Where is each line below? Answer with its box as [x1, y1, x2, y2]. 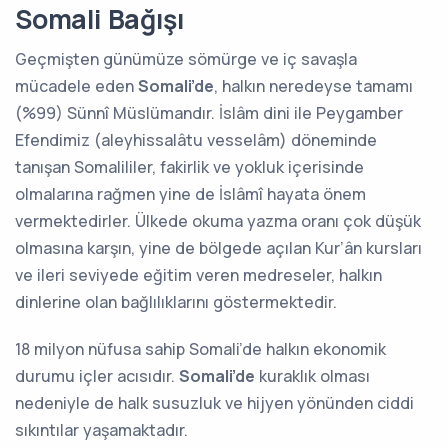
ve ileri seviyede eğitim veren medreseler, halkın [15, 264, 382, 286]
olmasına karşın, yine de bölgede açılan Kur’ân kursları [15, 237, 422, 259]
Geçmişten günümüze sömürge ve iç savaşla [15, 48, 357, 70]
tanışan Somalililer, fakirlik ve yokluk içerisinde [15, 156, 364, 178]
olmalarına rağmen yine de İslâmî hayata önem [15, 183, 366, 205]
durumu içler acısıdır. [15, 365, 179, 387]
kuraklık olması [259, 365, 370, 387]
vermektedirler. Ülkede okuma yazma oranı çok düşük [15, 210, 421, 232]
